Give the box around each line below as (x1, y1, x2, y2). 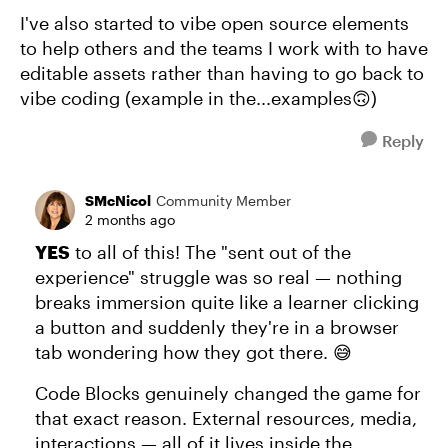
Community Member (156, 192, 291, 209)
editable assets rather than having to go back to (20, 62, 424, 84)
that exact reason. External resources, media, (35, 407, 417, 429)
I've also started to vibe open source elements (20, 12, 409, 34)
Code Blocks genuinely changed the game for (35, 382, 421, 404)
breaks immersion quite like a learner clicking (35, 291, 419, 313)
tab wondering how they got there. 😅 (35, 341, 352, 363)
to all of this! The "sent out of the (70, 241, 351, 263)
